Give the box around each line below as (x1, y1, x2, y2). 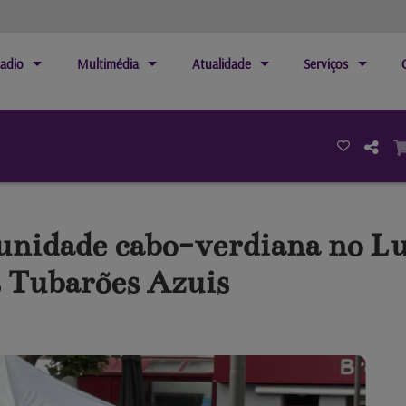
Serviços (304, 55, 349, 72)
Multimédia (76, 55, 139, 72)
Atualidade (191, 55, 251, 72)
